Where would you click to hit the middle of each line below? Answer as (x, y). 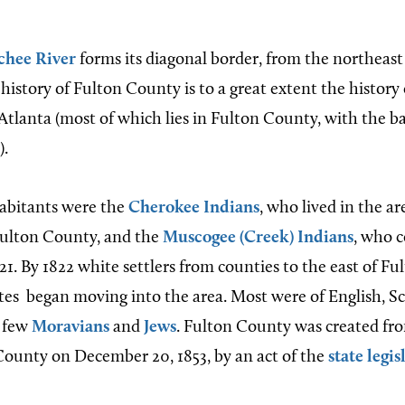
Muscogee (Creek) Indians (256, 238)
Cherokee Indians (194, 208)
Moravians (71, 328)
